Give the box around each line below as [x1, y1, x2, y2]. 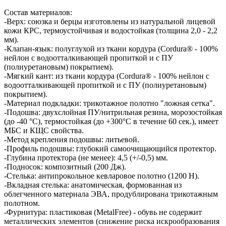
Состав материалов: [4, 8, 72, 17]
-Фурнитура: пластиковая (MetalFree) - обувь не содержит [4, 207, 202, 216]
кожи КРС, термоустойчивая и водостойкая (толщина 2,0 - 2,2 [4, 26, 217, 35]
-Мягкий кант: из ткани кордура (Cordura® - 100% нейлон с [4, 71, 209, 80]
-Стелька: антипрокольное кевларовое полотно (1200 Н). [4, 171, 199, 180]
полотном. [4, 198, 40, 207]
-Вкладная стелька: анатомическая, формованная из [4, 180, 182, 189]
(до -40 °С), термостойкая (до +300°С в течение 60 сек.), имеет [4, 117, 218, 126]
